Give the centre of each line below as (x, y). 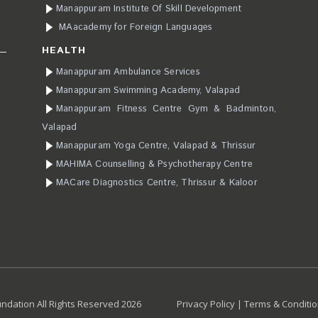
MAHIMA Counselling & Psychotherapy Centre (155, 164)
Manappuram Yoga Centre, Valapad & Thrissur (156, 146)
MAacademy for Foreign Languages (136, 27)
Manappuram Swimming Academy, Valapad (148, 91)
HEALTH (64, 50)
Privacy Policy (206, 304)
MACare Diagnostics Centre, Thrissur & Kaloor (157, 183)
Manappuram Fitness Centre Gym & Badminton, (166, 109)
